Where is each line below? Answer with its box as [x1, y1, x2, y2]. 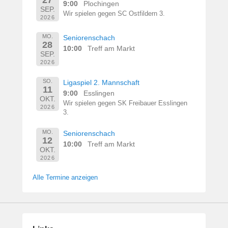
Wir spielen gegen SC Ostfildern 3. [63, 10, 165, 17]
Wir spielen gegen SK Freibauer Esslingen [63, 99, 188, 107]
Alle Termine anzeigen [33, 173, 98, 181]
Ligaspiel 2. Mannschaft [63, 78, 140, 87]
